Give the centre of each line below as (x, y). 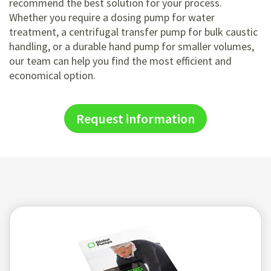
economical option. (52, 76)
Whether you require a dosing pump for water (112, 18)
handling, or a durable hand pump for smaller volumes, (132, 47)
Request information (135, 119)
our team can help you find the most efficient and (120, 61)
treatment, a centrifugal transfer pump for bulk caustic (133, 32)
